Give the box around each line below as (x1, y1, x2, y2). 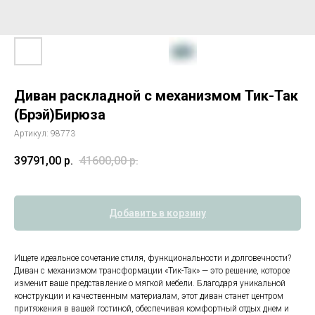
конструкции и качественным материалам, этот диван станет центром (14, 291, 283, 302)
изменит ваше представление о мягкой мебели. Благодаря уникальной (14, 278, 285, 289)
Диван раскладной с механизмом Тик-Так (14, 87, 298, 104)
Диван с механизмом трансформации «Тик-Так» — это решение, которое (14, 266, 290, 276)
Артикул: (14, 129, 51, 139)
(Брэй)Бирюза (14, 106, 105, 123)
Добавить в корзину (109, 207, 206, 219)
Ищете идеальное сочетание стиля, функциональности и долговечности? (14, 253, 291, 264)
